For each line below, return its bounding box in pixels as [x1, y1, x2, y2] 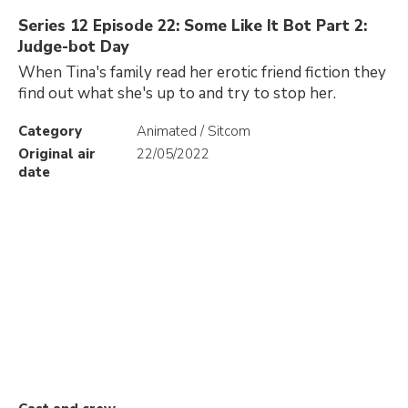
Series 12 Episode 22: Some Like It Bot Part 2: [18, 15, 367, 36]
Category [18, 122, 82, 140]
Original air [18, 145, 96, 163]
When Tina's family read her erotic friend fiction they [18, 62, 386, 83]
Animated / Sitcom [137, 122, 250, 140]
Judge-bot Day [18, 36, 129, 57]
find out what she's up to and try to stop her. [18, 83, 336, 104]
